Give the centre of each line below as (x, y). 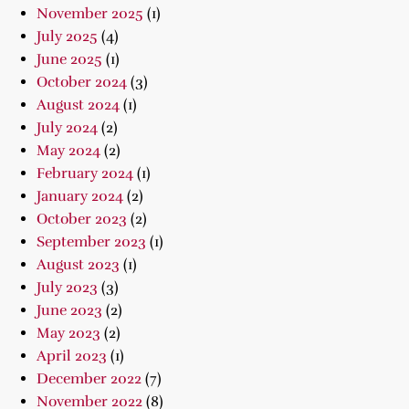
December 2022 (89, 379)
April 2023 (72, 356)
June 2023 (69, 310)
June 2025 (69, 59)
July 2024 (67, 128)
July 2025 (67, 37)
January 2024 (80, 196)
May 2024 (68, 151)
